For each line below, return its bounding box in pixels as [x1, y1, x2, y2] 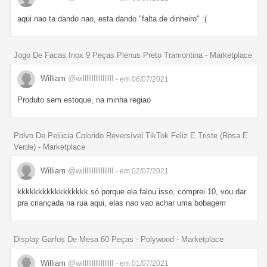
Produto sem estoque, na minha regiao [17, 95, 151, 104]
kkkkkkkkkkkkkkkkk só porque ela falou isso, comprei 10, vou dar [17, 187, 246, 197]
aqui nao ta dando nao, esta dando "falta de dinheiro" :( [17, 14, 207, 23]
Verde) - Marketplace [14, 142, 85, 152]
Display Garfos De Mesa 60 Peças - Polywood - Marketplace [14, 235, 223, 244]
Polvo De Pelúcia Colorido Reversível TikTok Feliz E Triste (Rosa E [14, 131, 248, 141]
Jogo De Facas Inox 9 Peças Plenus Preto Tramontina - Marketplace [14, 50, 252, 60]
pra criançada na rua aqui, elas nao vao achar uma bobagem [17, 198, 226, 208]
